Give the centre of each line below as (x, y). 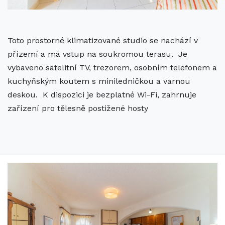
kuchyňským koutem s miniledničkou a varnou (99, 81)
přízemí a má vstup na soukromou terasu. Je (97, 54)
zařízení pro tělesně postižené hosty (78, 108)
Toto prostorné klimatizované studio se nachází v (103, 41)
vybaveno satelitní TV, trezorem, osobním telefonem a (112, 68)
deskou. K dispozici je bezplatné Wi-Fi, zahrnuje (102, 95)
